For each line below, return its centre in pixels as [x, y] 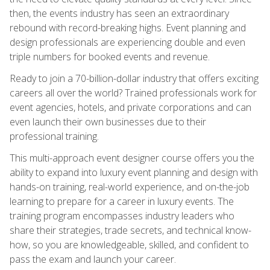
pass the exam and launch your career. [93, 259]
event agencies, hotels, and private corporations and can [130, 107]
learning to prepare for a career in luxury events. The [122, 201]
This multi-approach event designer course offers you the [132, 158]
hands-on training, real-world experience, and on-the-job [130, 187]
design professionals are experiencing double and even [127, 42]
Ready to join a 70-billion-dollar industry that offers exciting [134, 78]
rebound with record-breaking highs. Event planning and [128, 27]
